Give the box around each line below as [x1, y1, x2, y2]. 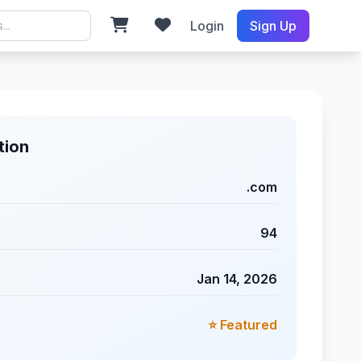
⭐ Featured [208, 317, 277, 333]
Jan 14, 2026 [197, 271, 277, 287]
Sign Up [249, 18, 297, 34]
